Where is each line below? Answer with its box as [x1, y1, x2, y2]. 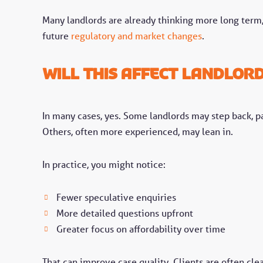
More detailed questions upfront [56, 207, 193, 219]
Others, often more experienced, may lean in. [42, 126, 233, 138]
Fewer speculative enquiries [56, 191, 176, 203]
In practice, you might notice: [42, 158, 166, 170]
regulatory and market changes [71, 30, 202, 42]
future [42, 30, 71, 42]
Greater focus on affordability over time [56, 222, 225, 235]
